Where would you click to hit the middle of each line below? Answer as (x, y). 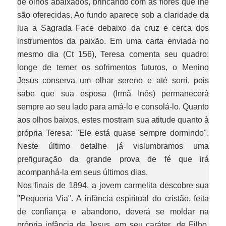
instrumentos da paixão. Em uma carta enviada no (113, 41)
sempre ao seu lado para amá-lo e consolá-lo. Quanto (113, 107)
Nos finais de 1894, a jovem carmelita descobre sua (113, 185)
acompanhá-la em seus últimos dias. (82, 172)
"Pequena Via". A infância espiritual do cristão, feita (113, 199)
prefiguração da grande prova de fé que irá (113, 159)
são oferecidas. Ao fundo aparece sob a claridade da (113, 15)
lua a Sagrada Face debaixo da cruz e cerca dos (113, 28)
